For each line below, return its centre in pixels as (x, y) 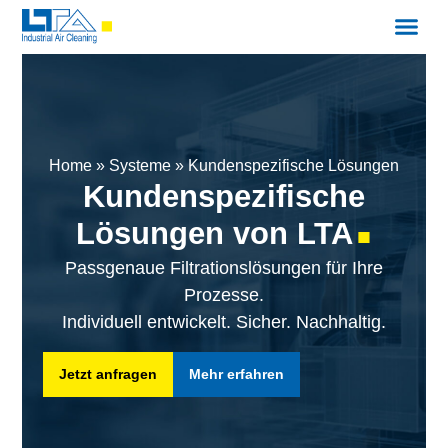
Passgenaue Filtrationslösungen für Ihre (223, 267)
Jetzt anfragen (107, 373)
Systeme (139, 165)
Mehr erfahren (236, 373)
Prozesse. (223, 294)
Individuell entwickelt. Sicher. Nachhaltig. (223, 321)
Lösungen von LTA (215, 233)
